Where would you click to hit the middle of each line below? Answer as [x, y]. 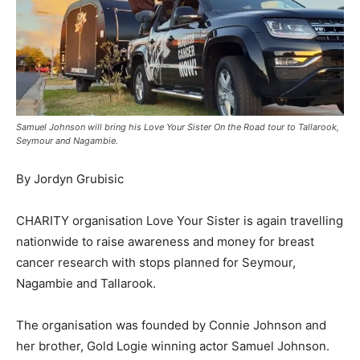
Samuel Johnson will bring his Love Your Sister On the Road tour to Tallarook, [178, 127]
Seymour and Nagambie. [67, 140]
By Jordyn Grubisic [70, 178]
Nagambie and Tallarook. [86, 283]
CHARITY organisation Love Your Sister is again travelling [180, 220]
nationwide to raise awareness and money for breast [165, 241]
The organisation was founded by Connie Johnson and [171, 325]
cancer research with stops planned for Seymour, [156, 262]
